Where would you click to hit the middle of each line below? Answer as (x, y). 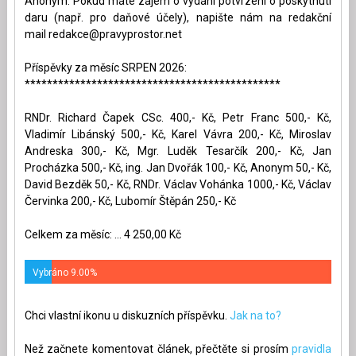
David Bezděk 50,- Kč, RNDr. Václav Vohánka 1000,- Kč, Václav (178, 184)
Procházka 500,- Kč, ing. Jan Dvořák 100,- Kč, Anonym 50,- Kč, (178, 167)
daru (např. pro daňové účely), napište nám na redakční (178, 17)
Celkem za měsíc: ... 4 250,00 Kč (103, 234)
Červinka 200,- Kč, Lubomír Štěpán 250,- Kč (130, 201)
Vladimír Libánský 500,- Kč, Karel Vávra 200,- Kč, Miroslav (178, 134)
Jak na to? (255, 315)
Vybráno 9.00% (64, 272)
